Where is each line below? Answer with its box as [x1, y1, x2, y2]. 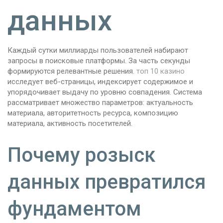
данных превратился [7, 170, 206, 194]
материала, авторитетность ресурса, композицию [7, 109, 178, 118]
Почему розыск [7, 143, 155, 167]
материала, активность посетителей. [7, 119, 132, 128]
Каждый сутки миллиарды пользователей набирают [7, 46, 188, 55]
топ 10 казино [136, 67, 185, 76]
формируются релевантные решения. [7, 67, 136, 76]
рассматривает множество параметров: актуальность [7, 98, 193, 108]
